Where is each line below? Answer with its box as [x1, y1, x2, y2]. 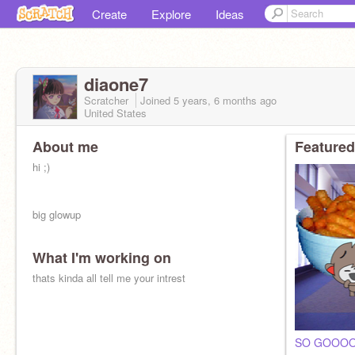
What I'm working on [32, 247, 171, 268]
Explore [151, 6, 191, 22]
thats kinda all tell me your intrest [32, 270, 185, 285]
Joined [140, 93, 174, 108]
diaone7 [84, 71, 148, 97]
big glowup [32, 207, 81, 222]
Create [92, 6, 127, 22]
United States [84, 105, 147, 120]
